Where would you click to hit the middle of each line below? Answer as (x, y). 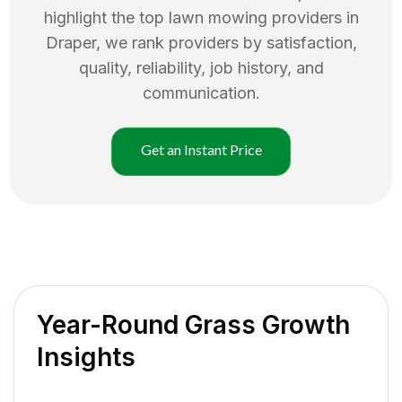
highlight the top (106, 17)
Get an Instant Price (201, 149)
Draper (70, 42)
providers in (315, 17)
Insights (86, 357)
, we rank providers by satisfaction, (226, 42)
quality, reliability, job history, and (201, 67)
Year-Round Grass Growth (193, 324)
